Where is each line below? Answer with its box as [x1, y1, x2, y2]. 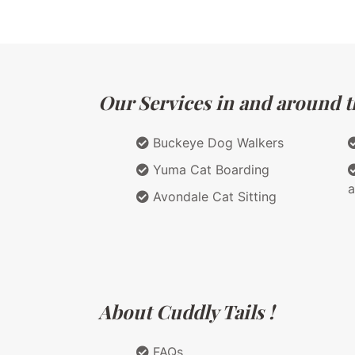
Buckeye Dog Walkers [149, 134, 284, 151]
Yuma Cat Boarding [149, 161, 269, 177]
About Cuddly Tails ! [98, 298, 274, 324]
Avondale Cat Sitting [149, 188, 277, 204]
